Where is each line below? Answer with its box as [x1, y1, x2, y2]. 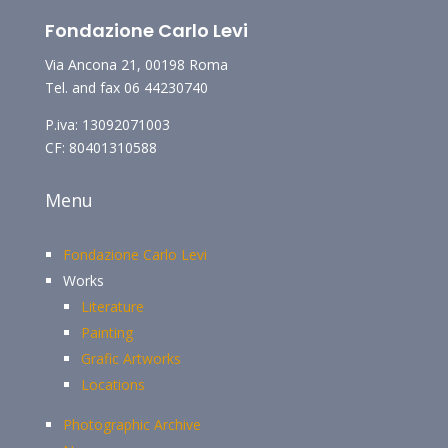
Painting [80, 323, 133, 342]
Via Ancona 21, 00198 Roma [44, 55, 228, 74]
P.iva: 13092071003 [44, 115, 170, 134]
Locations [80, 375, 145, 394]
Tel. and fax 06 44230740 [44, 78, 208, 97]
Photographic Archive [62, 415, 201, 434]
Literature [80, 297, 144, 316]
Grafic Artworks [80, 349, 181, 368]
